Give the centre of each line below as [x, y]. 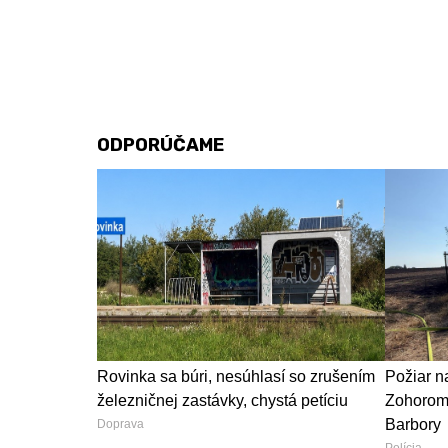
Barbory [412, 424]
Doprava [120, 423]
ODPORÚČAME [160, 145]
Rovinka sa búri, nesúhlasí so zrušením [236, 376]
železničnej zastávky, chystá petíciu [222, 400]
